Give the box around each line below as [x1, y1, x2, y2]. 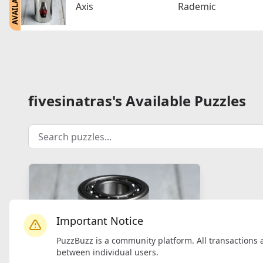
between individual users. [56, 246, 159, 258]
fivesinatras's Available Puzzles [28, 91, 246, 110]
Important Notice [56, 213, 143, 228]
